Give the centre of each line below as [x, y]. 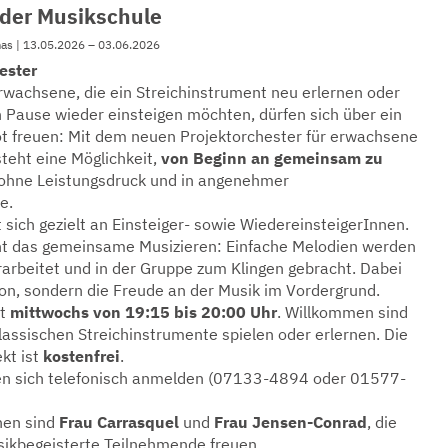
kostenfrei [81, 355]
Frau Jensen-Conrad [290, 421]
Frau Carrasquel [119, 421]
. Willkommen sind [342, 311]
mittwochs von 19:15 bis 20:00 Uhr [143, 311]
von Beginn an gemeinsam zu [272, 157]
